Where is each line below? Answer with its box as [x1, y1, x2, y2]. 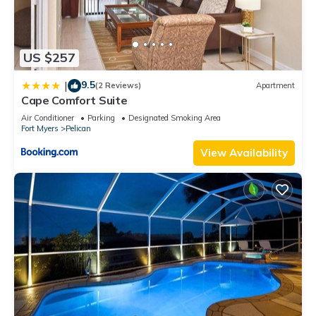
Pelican [66, 123, 91, 133]
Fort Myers [21, 123, 59, 133]
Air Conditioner [21, 112, 74, 123]
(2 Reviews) [95, 80, 141, 91]
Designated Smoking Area [128, 112, 221, 123]
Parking [87, 112, 115, 123]
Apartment [256, 80, 295, 91]
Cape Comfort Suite [21, 92, 128, 107]
